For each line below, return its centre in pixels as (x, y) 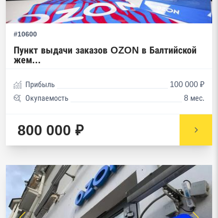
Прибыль (40, 84)
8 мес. (194, 98)
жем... (27, 60)
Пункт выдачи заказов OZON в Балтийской (105, 50)
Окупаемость (47, 98)
